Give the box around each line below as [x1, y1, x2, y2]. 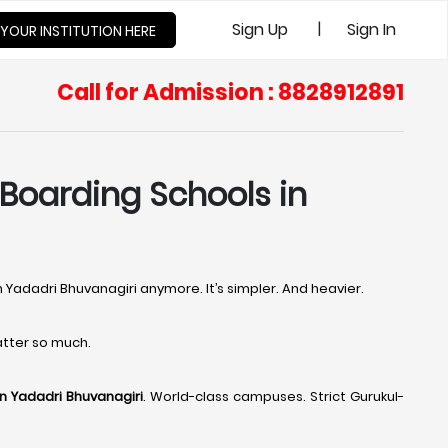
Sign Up [232, 18, 288, 41]
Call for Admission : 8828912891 [57, 77, 404, 108]
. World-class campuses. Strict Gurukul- [143, 387, 404, 406]
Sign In [347, 18, 396, 41]
